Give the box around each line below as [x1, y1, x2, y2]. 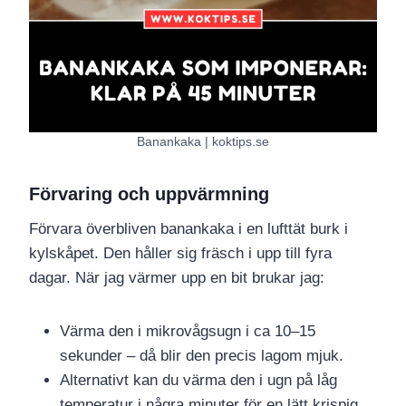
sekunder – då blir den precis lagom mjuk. [60, 347, 343, 365]
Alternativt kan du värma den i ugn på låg [60, 372, 337, 390]
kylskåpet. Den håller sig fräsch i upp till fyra [29, 245, 332, 263]
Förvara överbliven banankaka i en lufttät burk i [29, 220, 348, 238]
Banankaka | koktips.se [137, 134, 269, 149]
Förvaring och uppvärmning [29, 184, 269, 205]
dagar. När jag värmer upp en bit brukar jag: [29, 269, 324, 287]
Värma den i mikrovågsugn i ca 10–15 [60, 323, 315, 341]
